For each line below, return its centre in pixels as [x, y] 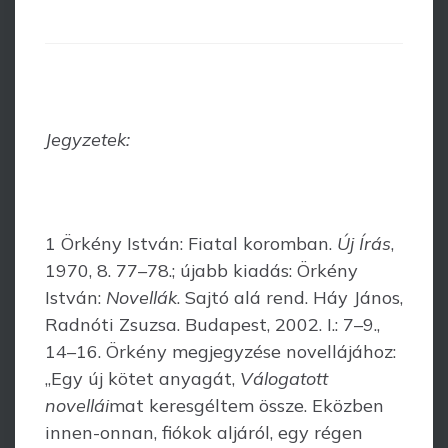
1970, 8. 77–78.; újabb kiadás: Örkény [201, 270]
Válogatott [284, 378]
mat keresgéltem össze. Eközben [246, 405]
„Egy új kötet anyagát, [142, 378]
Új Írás [364, 243]
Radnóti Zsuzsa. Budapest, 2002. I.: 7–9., [212, 324]
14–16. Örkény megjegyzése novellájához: [220, 351]
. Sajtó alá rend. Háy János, [290, 297]
